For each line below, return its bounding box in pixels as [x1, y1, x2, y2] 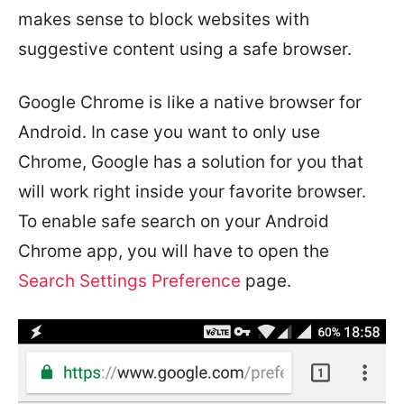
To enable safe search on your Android [18, 211, 329, 232]
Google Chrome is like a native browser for [18, 92, 362, 113]
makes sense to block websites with [18, 9, 309, 30]
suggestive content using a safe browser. [18, 39, 352, 60]
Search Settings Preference [18, 271, 241, 291]
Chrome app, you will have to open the [18, 241, 329, 262]
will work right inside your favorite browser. [18, 181, 366, 202]
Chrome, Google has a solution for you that [18, 151, 363, 172]
